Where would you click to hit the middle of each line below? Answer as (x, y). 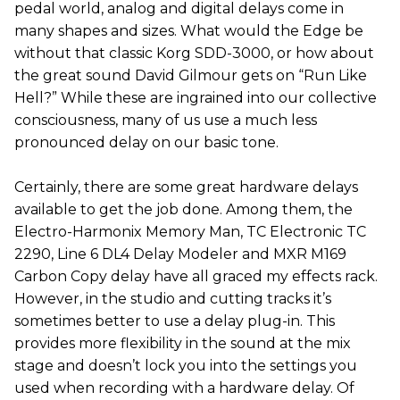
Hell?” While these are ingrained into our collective (196, 98)
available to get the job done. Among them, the (183, 209)
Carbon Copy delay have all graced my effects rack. (196, 276)
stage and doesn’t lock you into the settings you (186, 366)
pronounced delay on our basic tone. (146, 142)
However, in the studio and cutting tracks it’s (173, 299)
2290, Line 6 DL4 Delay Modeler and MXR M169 (180, 254)
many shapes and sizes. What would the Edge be (189, 31)
